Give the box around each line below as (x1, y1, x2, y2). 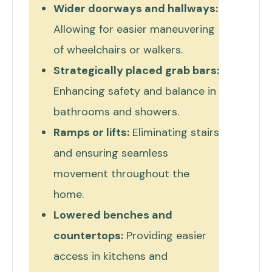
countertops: (53, 228, 123, 243)
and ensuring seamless (53, 145, 168, 160)
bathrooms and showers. (53, 104, 179, 119)
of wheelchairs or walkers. (53, 42, 183, 57)
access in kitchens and (53, 248, 168, 263)
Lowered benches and (53, 207, 172, 222)
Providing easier (123, 228, 206, 243)
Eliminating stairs (129, 124, 219, 140)
